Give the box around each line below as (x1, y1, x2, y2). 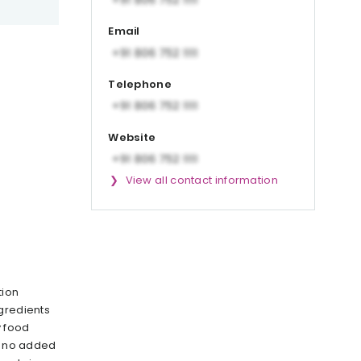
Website (108, 129, 156, 145)
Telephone (108, 76, 172, 92)
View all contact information (125, 172, 278, 188)
